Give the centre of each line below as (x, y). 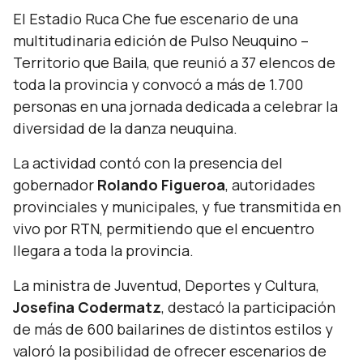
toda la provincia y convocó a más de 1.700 (158, 84)
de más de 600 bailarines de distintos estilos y (173, 329)
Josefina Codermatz (87, 307)
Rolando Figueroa (161, 185)
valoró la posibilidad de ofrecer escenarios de (170, 351)
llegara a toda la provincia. (103, 250)
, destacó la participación (248, 307)
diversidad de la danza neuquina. (125, 128)
